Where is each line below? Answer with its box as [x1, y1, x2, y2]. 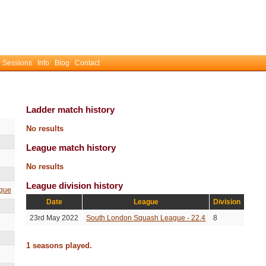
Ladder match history [26, 104, 115, 115]
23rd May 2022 [30, 214, 79, 222]
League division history [26, 180, 123, 191]
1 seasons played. [26, 241, 93, 250]
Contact [75, 59, 100, 67]
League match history [26, 142, 116, 153]
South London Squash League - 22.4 [86, 214, 206, 222]
